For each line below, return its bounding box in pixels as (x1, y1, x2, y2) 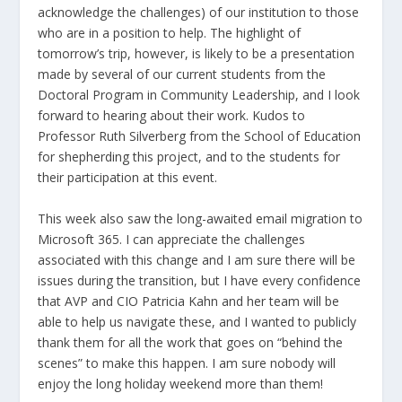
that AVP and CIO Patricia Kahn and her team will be (38, 292, 340, 310)
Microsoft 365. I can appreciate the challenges (38, 230, 306, 248)
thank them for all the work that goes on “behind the (38, 333, 344, 351)
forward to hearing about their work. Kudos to (38, 107, 306, 125)
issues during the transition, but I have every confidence (38, 271, 362, 289)
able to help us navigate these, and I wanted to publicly (38, 312, 357, 330)
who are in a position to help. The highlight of (38, 24, 301, 42)
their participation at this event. (38, 169, 218, 187)
